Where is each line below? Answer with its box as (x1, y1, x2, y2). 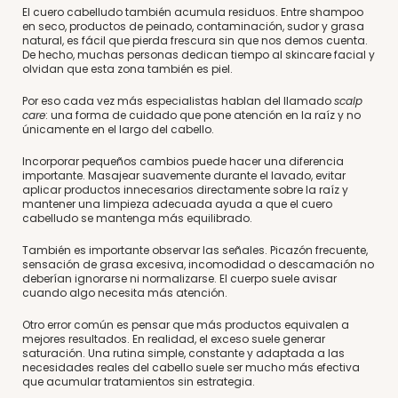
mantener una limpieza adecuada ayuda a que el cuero (22, 196, 332, 211)
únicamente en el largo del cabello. (22, 122, 214, 137)
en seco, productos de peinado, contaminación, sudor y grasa (22, 19, 364, 34)
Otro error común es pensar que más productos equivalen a (22, 317, 349, 332)
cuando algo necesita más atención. (22, 285, 227, 300)
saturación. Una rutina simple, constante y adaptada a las (22, 346, 345, 361)
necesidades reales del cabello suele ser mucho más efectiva (22, 360, 360, 375)
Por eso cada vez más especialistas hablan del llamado (22, 93, 334, 108)
